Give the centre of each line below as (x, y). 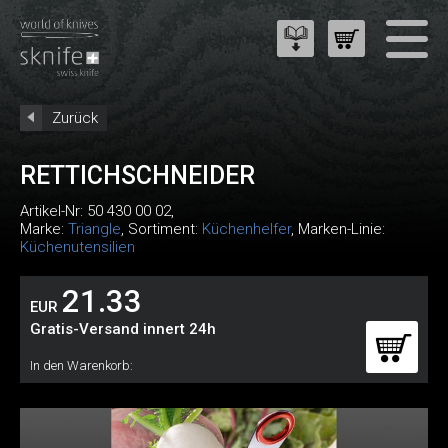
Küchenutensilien (77, 247)
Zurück (75, 118)
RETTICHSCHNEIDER (137, 175)
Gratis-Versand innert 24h (123, 329)
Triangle (94, 229)
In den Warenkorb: (81, 365)
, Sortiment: (161, 229)
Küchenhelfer (246, 229)
